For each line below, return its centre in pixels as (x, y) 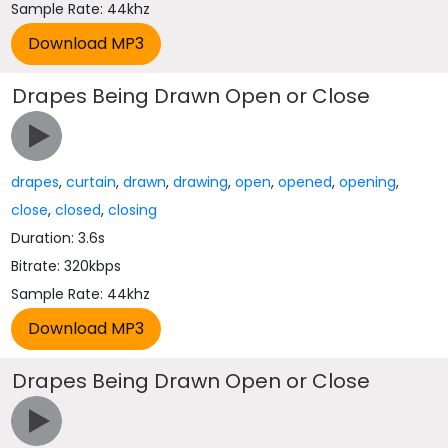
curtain (91, 182)
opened (305, 182)
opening (368, 182)
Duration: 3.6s (58, 238)
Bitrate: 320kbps (66, 266)
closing (133, 210)
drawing (201, 182)
